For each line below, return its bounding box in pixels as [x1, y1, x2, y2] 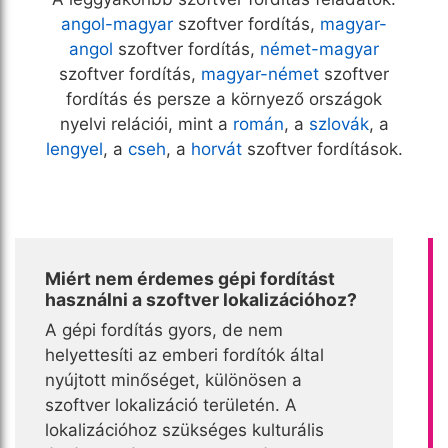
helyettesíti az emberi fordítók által [45, 344, 324, 365]
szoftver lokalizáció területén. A [45, 394, 297, 415]
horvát [190, 138, 242, 159]
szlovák [308, 113, 369, 134]
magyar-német [201, 63, 319, 84]
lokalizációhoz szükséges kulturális [45, 419, 324, 440]
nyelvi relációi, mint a [59, 113, 233, 134]
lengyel [45, 138, 103, 159]
